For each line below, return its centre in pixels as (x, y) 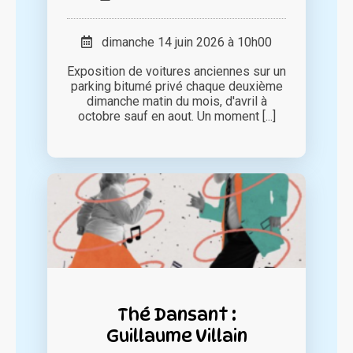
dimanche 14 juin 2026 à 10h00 (182, 43)
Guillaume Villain (176, 336)
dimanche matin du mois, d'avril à (176, 102)
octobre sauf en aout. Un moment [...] (176, 117)
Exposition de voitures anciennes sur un (176, 72)
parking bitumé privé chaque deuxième (176, 87)
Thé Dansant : (176, 314)
